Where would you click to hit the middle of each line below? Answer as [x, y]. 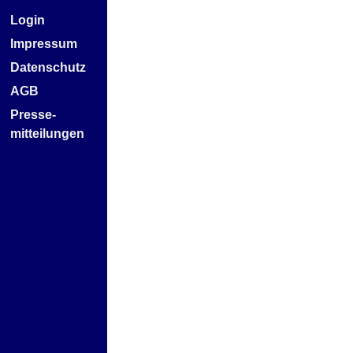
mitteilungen [47, 134]
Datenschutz [48, 67]
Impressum [44, 44]
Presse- [33, 115]
